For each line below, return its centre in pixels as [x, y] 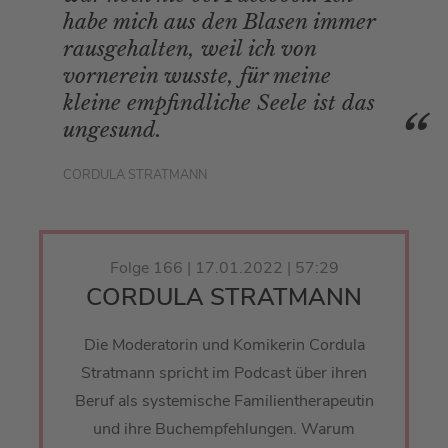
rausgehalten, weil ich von [189, 49]
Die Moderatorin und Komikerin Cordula [224, 345]
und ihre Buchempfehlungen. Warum [224, 429]
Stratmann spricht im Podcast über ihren [224, 373]
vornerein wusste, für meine [197, 76]
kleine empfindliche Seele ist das [219, 103]
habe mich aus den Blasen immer [219, 22]
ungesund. [112, 130]
